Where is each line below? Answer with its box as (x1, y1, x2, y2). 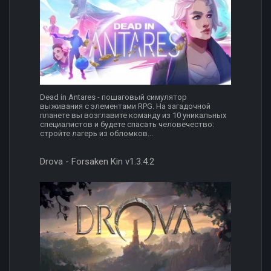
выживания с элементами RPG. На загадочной (40, 101, 211, 111)
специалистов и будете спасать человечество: (40, 119, 214, 129)
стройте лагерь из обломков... (40, 128, 153, 138)
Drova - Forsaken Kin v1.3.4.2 (40, 155, 154, 167)
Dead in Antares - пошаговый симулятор (40, 92, 187, 102)
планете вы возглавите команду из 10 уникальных (40, 110, 226, 120)
